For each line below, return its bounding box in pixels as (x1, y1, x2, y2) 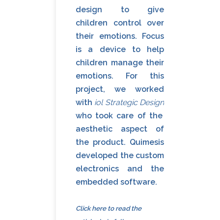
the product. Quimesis (76, 137, 164, 147)
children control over (76, 18, 164, 28)
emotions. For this (76, 71, 164, 81)
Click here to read (76, 204, 130, 213)
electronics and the (76, 164, 164, 174)
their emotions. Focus (76, 31, 164, 41)
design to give (76, 5, 164, 15)
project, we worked (76, 84, 164, 94)
